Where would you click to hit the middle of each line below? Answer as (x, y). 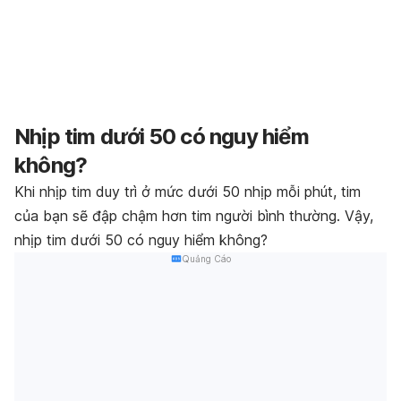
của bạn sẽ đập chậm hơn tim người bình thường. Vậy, (194, 216)
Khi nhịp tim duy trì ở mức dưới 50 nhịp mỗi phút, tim (188, 192)
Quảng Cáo (206, 259)
